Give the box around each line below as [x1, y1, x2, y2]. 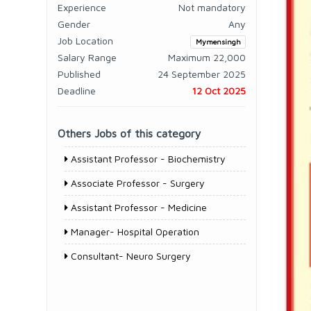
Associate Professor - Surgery [68, 177, 205, 189]
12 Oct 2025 [192, 85, 246, 96]
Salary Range [58, 51, 117, 63]
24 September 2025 [158, 68, 246, 80]
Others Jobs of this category [58, 127, 201, 140]
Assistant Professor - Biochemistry [68, 153, 226, 165]
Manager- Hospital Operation [68, 226, 199, 237]
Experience [58, 1, 106, 13]
